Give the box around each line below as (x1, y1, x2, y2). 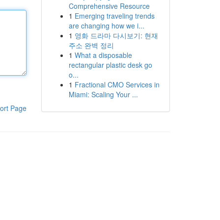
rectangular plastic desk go (68, 60, 152, 70)
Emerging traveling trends (74, 11, 155, 21)
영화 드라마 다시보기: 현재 (74, 30, 158, 40)
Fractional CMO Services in (74, 80, 160, 89)
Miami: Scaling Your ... (68, 89, 138, 99)
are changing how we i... (68, 21, 144, 30)
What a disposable (74, 50, 132, 60)
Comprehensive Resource (68, 1, 150, 11)
